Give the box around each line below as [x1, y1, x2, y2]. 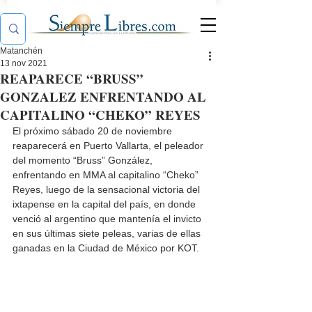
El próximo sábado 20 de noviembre [13, 125, 175, 136]
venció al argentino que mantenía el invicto [13, 213, 204, 224]
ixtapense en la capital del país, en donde [13, 198, 198, 210]
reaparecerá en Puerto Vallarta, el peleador [13, 140, 206, 151]
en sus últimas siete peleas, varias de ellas [13, 228, 203, 239]
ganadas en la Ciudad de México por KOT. [13, 242, 199, 253]
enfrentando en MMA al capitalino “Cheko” [13, 169, 201, 180]
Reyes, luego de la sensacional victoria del [13, 184, 203, 195]
